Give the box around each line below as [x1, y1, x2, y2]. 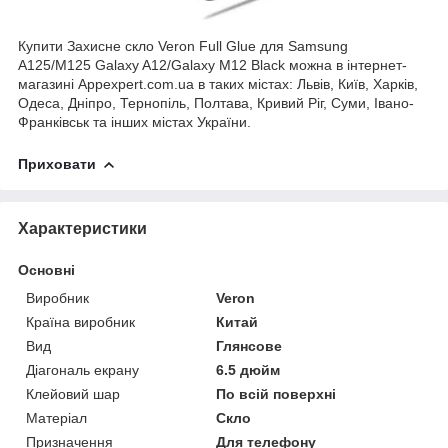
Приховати [18, 155, 96, 172]
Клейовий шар [26, 385, 120, 402]
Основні [18, 261, 75, 278]
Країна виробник [26, 313, 135, 330]
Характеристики [18, 219, 147, 237]
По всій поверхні [216, 385, 337, 402]
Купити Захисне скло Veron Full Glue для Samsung [18, 37, 348, 54]
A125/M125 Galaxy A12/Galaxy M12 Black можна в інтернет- [18, 56, 407, 73]
